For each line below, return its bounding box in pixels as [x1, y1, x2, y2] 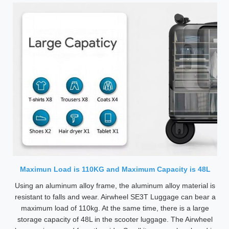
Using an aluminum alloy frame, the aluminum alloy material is [15, 181, 215, 190]
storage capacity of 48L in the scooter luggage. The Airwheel [17, 215, 213, 223]
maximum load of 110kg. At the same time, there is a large [21, 204, 209, 212]
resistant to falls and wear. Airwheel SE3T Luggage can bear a [14, 193, 216, 201]
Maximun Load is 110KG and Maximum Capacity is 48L [19, 165, 211, 173]
